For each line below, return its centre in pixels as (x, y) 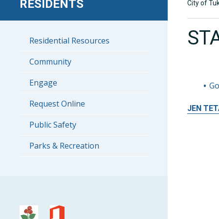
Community (50, 62)
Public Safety (53, 125)
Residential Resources (69, 41)
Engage (43, 83)
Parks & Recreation (64, 146)
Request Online (57, 104)
